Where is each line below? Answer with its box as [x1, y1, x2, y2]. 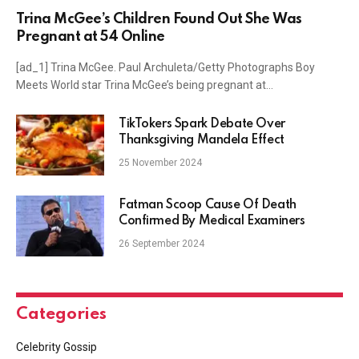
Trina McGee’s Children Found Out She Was [16, 11, 302, 26]
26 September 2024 [119, 237, 204, 249]
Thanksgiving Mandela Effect [119, 133, 284, 147]
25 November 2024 [119, 156, 202, 168]
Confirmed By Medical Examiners [119, 214, 305, 228]
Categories [16, 305, 107, 323]
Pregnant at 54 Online [16, 29, 165, 44]
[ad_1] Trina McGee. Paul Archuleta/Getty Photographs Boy [16, 60, 315, 74]
